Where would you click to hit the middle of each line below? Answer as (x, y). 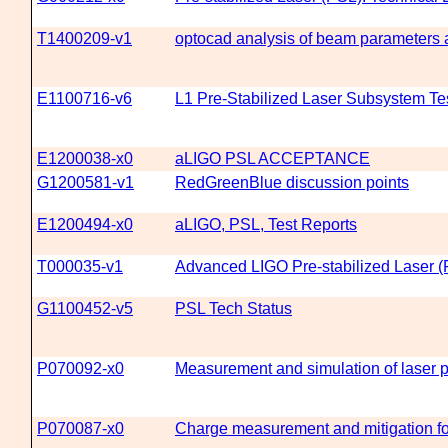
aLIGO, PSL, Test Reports (266, 224)
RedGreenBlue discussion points (292, 182)
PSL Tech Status (233, 308)
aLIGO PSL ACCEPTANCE (272, 158)
